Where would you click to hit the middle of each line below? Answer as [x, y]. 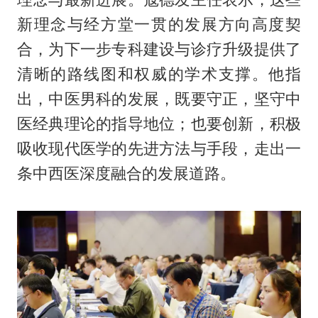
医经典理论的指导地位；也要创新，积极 [159, 123]
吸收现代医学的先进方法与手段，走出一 [159, 148]
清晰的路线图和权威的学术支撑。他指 [159, 73]
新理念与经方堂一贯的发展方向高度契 [159, 24]
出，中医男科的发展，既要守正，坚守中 [159, 98]
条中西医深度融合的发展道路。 [126, 173]
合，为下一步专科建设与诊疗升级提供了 [159, 49]
